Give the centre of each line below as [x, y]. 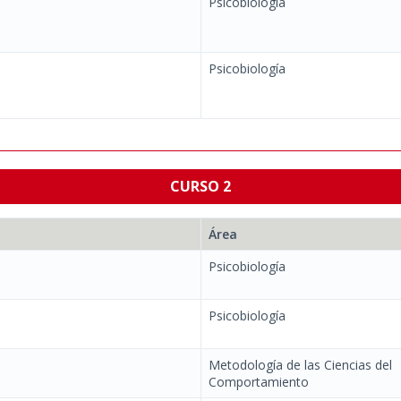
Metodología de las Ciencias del [300, 365]
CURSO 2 [200, 186]
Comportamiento [259, 382]
